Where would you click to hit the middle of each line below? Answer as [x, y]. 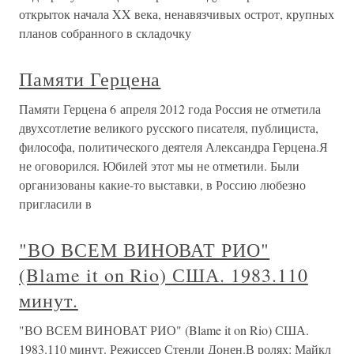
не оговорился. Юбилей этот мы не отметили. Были [159, 166]
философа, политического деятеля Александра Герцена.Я [173, 147]
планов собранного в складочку [105, 33]
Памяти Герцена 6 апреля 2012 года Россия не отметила [170, 109]
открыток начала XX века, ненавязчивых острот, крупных [177, 14]
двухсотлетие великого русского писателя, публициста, [169, 128]
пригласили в [55, 203]
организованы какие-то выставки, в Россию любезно [162, 185]
